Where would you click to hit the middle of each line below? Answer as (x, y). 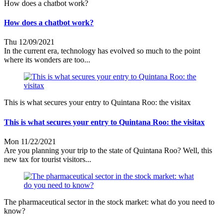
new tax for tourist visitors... (48, 159)
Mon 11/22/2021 (30, 141)
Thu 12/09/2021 (29, 42)
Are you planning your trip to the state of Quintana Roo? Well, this (108, 150)
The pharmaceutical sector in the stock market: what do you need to (109, 202)
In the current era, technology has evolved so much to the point (102, 51)
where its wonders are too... (47, 60)
